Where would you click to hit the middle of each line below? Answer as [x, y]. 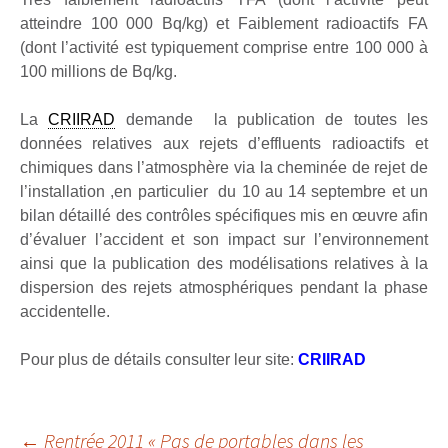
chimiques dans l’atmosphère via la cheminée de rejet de [224, 167]
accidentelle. [65, 311]
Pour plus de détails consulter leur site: [159, 359]
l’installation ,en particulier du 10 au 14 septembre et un [224, 191]
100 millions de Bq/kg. [98, 71]
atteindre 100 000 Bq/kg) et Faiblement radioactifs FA [224, 23]
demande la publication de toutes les [271, 119]
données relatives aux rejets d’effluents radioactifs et [224, 143]
